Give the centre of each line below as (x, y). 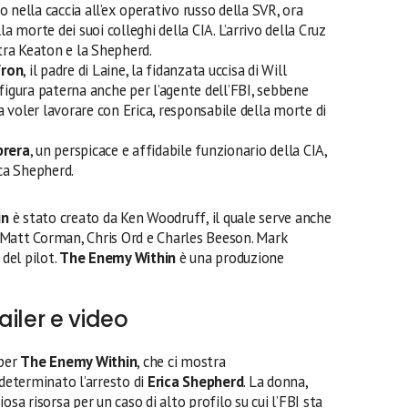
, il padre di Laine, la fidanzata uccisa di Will (155, 70)
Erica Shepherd (195, 382)
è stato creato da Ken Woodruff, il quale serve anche (170, 218)
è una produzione (231, 258)
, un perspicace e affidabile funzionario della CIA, (178, 150)
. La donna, (275, 382)
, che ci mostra (181, 362)
